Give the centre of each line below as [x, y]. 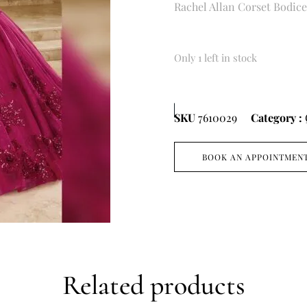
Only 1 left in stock [216, 57]
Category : [277, 118]
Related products [153, 285]
